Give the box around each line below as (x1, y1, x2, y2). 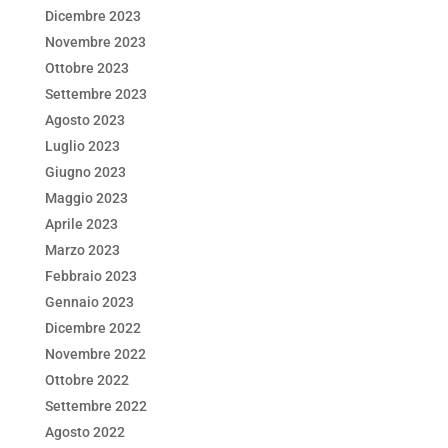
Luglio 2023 (44, 138, 120, 154)
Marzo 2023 (44, 242, 120, 258)
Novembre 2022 (44, 346, 146, 362)
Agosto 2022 (44, 424, 125, 440)
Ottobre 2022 (44, 372, 129, 388)
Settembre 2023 (44, 86, 147, 102)
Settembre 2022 (44, 398, 147, 414)
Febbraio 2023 (44, 268, 137, 284)
